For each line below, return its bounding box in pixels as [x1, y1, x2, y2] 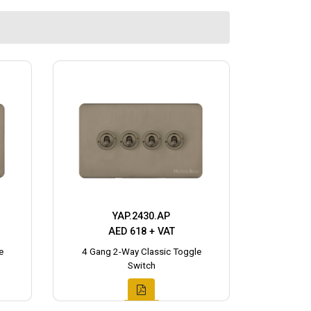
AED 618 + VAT [108, 226, 175, 238]
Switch [127, 260, 155, 271]
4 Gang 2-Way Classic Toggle [81, 246, 201, 258]
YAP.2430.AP [112, 210, 170, 223]
